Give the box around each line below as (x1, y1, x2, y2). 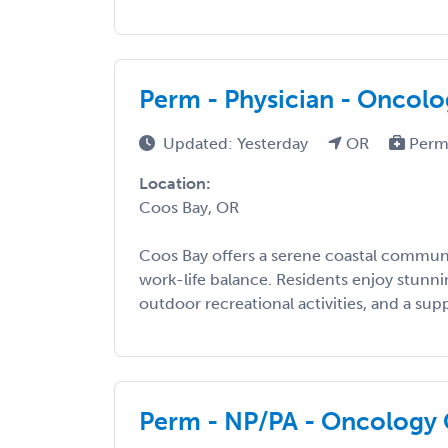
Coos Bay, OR (139, 198, 239, 218)
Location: (139, 174, 211, 194)
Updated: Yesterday (163, 134, 312, 154)
